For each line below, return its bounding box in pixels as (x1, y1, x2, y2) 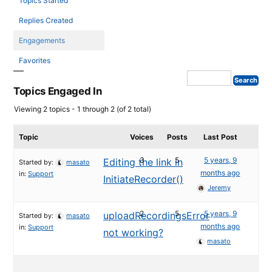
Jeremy (207, 183, 231, 192)
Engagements (19, 36, 65, 45)
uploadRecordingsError (103, 209, 209, 222)
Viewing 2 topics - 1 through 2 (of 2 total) (14, 104, 151, 114)
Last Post (203, 132, 237, 141)
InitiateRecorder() (103, 173, 183, 185)
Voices (130, 132, 154, 141)
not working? (103, 226, 163, 239)
